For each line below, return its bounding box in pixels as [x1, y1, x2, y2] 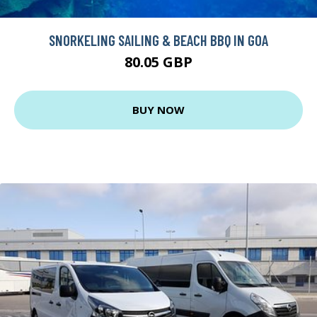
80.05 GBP [125, 52, 192, 71]
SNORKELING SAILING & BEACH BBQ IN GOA [49, 30, 268, 49]
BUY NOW [132, 103, 185, 117]
